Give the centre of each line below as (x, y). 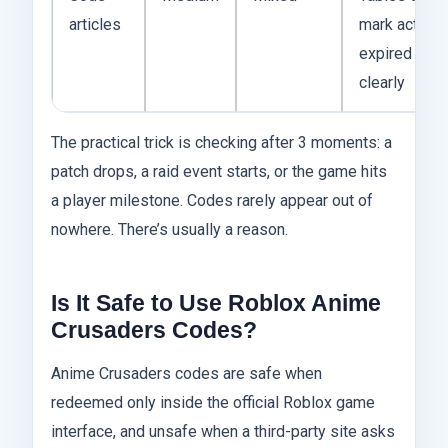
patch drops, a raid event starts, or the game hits (219, 172)
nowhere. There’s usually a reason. (169, 230)
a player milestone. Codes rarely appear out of (212, 201)
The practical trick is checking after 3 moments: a (221, 143)
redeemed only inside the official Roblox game (213, 403)
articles (95, 25)
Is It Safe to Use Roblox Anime (216, 303)
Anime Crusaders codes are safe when (186, 374)
